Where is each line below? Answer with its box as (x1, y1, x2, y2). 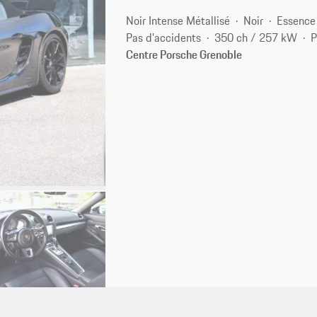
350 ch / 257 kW (214, 28, 298, 46)
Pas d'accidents (126, 28, 202, 46)
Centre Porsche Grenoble (126, 45, 243, 63)
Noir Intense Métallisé (126, 11, 231, 29)
